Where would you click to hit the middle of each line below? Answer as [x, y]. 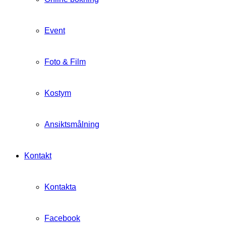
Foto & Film [65, 62]
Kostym [58, 93]
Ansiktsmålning [72, 124]
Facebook [62, 218]
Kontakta [60, 187]
